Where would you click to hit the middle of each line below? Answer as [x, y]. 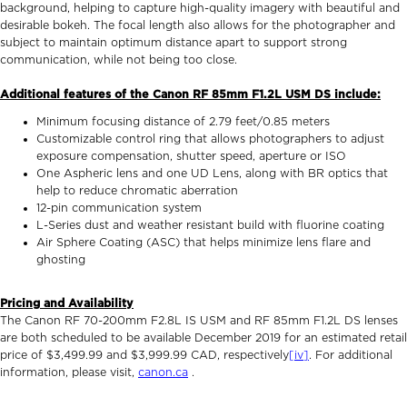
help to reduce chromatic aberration [137, 190]
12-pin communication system [119, 208]
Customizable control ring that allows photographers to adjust [210, 139]
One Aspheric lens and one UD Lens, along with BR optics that [212, 173]
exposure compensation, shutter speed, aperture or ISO [191, 156]
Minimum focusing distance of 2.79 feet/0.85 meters [183, 121]
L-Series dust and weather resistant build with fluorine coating [210, 225]
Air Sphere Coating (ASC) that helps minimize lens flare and [203, 242]
